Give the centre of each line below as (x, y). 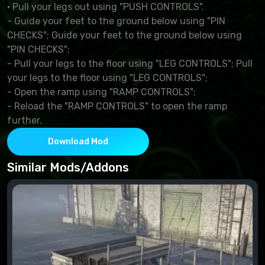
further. (25, 120)
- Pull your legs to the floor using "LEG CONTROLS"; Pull (130, 63)
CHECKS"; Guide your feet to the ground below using (125, 35)
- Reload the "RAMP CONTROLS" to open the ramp (117, 106)
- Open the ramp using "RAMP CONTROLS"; (101, 92)
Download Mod (78, 141)
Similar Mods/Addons (68, 167)
